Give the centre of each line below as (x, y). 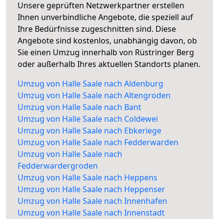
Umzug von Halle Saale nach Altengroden (94, 96)
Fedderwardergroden (58, 166)
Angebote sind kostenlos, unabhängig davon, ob (107, 41)
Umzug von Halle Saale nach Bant (79, 107)
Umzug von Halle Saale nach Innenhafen (92, 201)
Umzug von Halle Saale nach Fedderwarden (98, 142)
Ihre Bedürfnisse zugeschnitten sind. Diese (97, 29)
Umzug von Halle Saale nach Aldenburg (90, 84)
